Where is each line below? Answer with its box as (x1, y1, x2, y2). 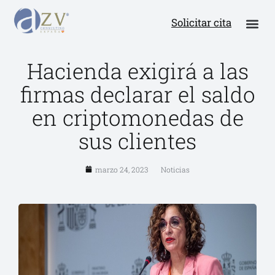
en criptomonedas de (31, 103, 244, 131)
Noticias (161, 164, 190, 174)
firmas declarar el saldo (20, 79, 255, 108)
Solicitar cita (171, 15, 231, 30)
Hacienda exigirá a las (26, 56, 249, 85)
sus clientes (79, 126, 196, 155)
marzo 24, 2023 (95, 164, 148, 174)
